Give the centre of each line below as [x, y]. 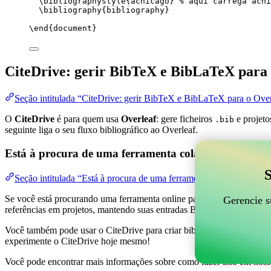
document [73, 28]
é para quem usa [88, 119]
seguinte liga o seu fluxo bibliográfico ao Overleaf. [101, 130]
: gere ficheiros [185, 119]
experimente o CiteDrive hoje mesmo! [77, 241]
